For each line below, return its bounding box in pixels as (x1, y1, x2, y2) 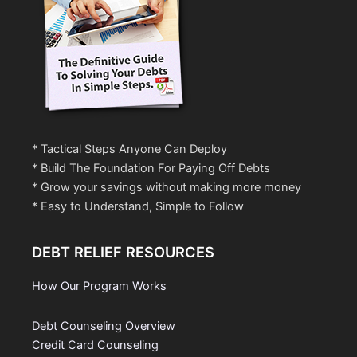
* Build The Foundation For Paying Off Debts (32, 160, 270, 175)
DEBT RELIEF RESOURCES (32, 243, 214, 261)
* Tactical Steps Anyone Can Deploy (32, 141, 227, 156)
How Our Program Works (32, 279, 167, 294)
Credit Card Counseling (32, 337, 159, 352)
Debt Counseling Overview (32, 318, 175, 333)
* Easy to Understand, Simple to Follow (32, 198, 244, 214)
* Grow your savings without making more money (32, 179, 301, 194)
